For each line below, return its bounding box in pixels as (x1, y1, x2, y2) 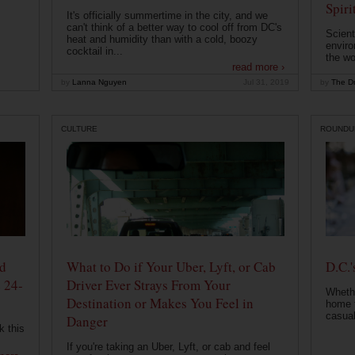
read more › (231, 61, 284, 74)
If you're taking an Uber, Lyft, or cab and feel (66, 341, 270, 353)
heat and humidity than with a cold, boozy (66, 33, 258, 46)
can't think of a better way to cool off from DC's (66, 21, 282, 34)
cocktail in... (66, 45, 123, 58)
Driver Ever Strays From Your (66, 276, 231, 295)
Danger (66, 312, 108, 331)
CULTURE (61, 124, 97, 133)
